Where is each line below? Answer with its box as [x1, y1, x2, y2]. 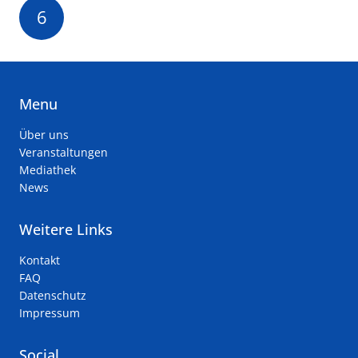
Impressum [19, 305, 80, 321]
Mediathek [19, 161, 76, 177]
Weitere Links [19, 219, 113, 239]
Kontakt [19, 253, 60, 268]
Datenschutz [19, 288, 86, 304]
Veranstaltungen [19, 144, 108, 160]
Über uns [19, 126, 69, 142]
